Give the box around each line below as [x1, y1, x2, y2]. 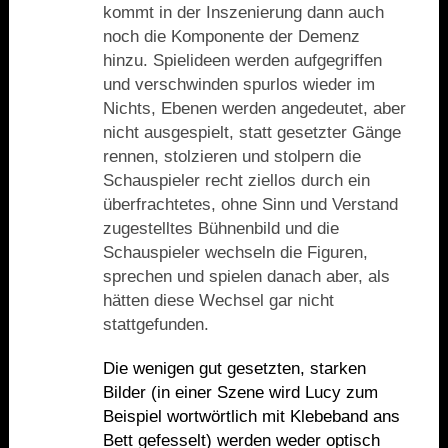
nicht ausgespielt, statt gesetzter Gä [102, 123, 374, 143]
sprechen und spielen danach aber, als [102, 267, 390, 287]
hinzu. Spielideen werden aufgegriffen [102, 51, 382, 71]
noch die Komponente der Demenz [102, 27, 360, 47]
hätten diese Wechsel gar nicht [102, 291, 334, 311]
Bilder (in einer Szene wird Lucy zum [102, 383, 378, 403]
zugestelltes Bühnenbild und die [102, 219, 339, 239]
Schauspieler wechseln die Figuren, [102, 243, 368, 263]
